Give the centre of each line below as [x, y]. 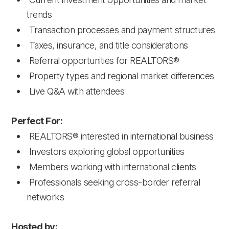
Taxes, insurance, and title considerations [109, 45]
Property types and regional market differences [122, 76]
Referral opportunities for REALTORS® [104, 60]
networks [47, 197]
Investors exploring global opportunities [107, 151]
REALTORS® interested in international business [121, 136]
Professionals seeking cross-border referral [113, 182]
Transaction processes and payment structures [122, 30]
